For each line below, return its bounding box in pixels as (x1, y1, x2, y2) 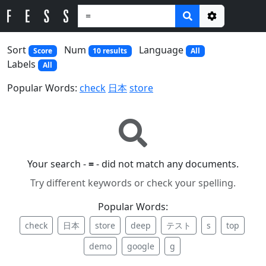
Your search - (27, 157, 88, 171)
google (126, 240, 154, 252)
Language (139, 43, 186, 56)
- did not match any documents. (94, 157, 239, 171)
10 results (93, 46, 128, 56)
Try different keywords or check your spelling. (30, 176, 236, 190)
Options (211, 23, 248, 36)
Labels (7, 58, 38, 71)
